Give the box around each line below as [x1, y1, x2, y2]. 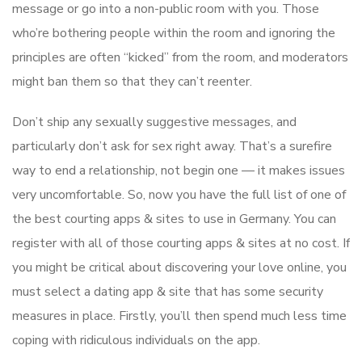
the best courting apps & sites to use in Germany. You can [12, 210, 336, 229]
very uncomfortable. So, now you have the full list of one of [12, 186, 346, 204]
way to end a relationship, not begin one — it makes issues [12, 162, 345, 180]
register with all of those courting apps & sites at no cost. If [12, 234, 350, 253]
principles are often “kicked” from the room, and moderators [12, 48, 348, 67]
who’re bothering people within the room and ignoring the [12, 24, 335, 43]
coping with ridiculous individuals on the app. [12, 331, 260, 350]
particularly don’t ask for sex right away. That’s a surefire [12, 137, 332, 156]
